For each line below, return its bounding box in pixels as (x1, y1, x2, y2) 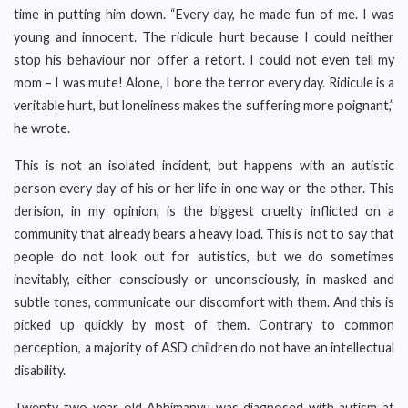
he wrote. (14, 120, 70, 136)
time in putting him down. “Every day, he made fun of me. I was (14, 6, 394, 22)
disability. (14, 362, 66, 378)
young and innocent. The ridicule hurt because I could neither (14, 29, 394, 45)
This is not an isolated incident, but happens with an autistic (14, 158, 394, 173)
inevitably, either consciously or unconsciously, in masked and (14, 271, 394, 287)
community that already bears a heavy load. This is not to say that (14, 226, 394, 241)
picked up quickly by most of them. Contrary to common (14, 317, 394, 332)
